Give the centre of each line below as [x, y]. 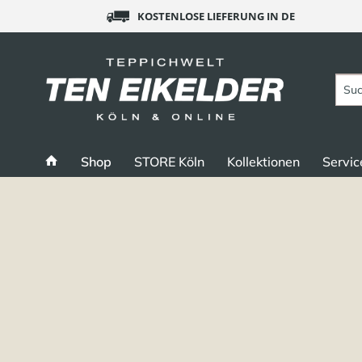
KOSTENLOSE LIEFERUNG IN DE [215, 16]
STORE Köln [169, 161]
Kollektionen [263, 161]
